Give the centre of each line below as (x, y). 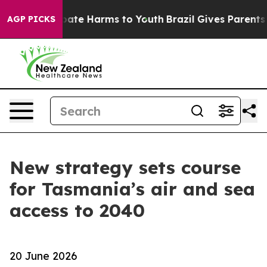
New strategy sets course (125, 167)
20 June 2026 (43, 256)
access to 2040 (77, 210)
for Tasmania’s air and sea (132, 189)
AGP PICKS (31, 19)
